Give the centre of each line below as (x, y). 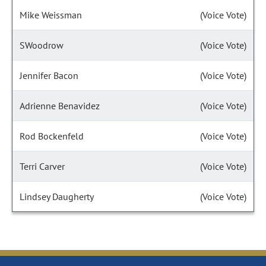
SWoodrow (42, 45)
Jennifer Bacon (49, 75)
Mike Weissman (51, 15)
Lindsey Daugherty (57, 197)
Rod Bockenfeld (52, 136)
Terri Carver (42, 166)
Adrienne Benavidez (60, 106)
